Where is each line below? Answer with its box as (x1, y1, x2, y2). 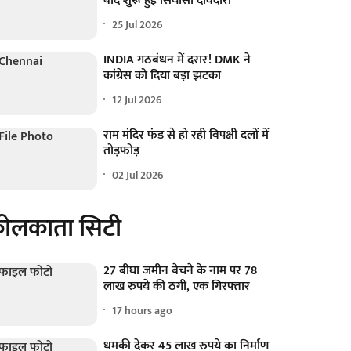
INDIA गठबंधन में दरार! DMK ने (103, 49, 251, 71)
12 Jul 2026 (112, 90, 163, 109)
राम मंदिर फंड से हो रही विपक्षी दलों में (103, 125, 270, 147)
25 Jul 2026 (112, 15, 164, 34)
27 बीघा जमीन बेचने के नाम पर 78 (103, 260, 258, 282)
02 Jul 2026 (112, 165, 165, 184)
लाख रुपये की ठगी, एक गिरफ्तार (103, 276, 251, 298)
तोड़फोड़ (103, 140, 140, 162)
